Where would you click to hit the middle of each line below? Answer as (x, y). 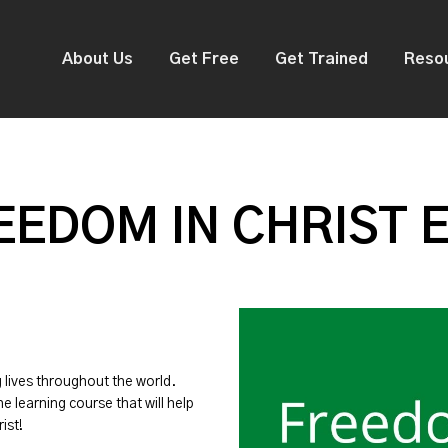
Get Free (204, 59)
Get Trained (321, 59)
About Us (97, 59)
